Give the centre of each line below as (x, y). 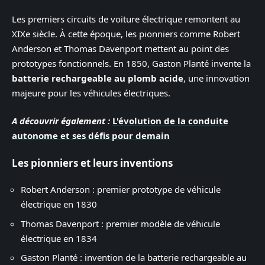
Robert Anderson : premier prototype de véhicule (121, 190)
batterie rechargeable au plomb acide (98, 78)
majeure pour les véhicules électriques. (91, 93)
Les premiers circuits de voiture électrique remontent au (126, 19)
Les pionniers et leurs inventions (92, 163)
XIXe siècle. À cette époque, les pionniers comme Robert (126, 33)
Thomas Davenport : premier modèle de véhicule (120, 223)
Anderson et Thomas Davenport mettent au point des (120, 48)
